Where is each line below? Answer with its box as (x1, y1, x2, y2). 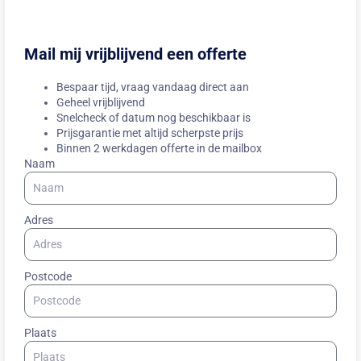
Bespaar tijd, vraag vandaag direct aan (56, 80, 249, 93)
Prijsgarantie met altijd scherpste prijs (56, 126, 243, 139)
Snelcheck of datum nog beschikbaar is (56, 110, 251, 124)
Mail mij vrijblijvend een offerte (24, 44, 247, 64)
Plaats (24, 326, 56, 339)
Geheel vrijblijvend (56, 95, 145, 109)
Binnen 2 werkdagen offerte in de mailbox (56, 141, 262, 155)
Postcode (24, 269, 72, 283)
